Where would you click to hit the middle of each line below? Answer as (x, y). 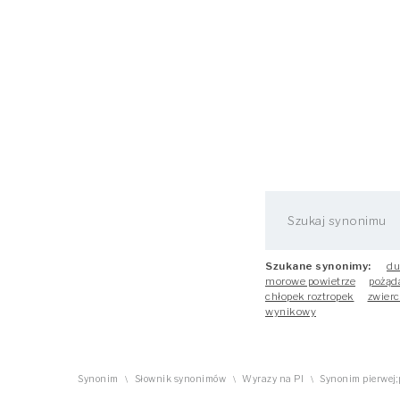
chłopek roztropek (310, 296)
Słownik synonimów (180, 379)
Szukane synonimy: (318, 266)
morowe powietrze (310, 281)
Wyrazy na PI (273, 379)
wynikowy (291, 312)
